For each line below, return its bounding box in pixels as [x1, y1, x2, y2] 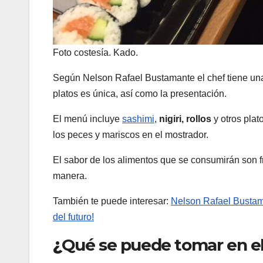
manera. [53, 170, 87, 181]
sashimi [122, 113, 154, 124]
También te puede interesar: [53, 195, 171, 206]
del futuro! [53, 211, 94, 222]
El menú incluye [53, 113, 122, 124]
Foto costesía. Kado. [53, 47, 138, 58]
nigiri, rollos [159, 113, 211, 124]
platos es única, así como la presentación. [53, 88, 227, 99]
